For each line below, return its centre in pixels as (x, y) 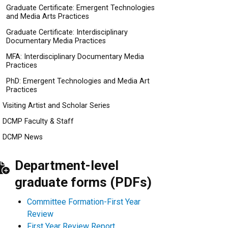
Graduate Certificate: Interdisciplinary (67, 32)
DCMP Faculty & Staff (38, 121)
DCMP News (23, 137)
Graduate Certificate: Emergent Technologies (80, 8)
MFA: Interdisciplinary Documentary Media (75, 57)
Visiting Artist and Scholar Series (56, 106)
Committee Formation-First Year (83, 202)
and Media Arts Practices (48, 17)
